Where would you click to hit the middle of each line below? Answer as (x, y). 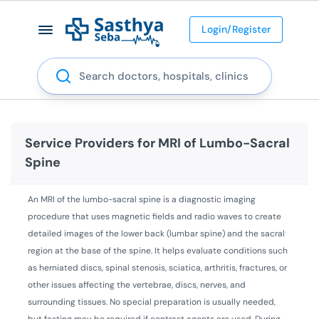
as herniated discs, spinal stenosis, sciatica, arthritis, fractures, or (157, 267)
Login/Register (236, 29)
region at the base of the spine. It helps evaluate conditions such (158, 250)
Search (55, 66)
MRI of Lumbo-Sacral (224, 143)
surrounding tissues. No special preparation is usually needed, (152, 302)
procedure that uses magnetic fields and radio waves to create (155, 216)
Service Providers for (91, 143)
